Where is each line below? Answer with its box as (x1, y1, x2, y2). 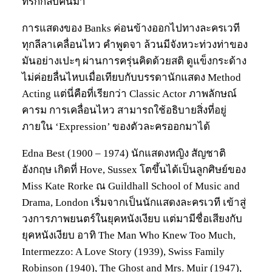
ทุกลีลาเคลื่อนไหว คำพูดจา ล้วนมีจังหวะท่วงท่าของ (22, 39, 248, 51)
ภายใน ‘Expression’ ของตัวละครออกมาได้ (22, 121, 210, 133)
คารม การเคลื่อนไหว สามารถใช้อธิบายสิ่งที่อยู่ (22, 104, 226, 117)
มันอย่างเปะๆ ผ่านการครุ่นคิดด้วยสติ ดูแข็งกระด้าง (22, 55, 246, 67)
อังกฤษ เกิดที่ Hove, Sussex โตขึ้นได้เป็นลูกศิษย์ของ (22, 164, 246, 176)
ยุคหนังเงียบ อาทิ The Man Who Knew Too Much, (22, 229, 236, 242)
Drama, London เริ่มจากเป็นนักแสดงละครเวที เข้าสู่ (22, 197, 246, 209)
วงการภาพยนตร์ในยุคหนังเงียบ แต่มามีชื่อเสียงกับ (22, 213, 242, 225)
